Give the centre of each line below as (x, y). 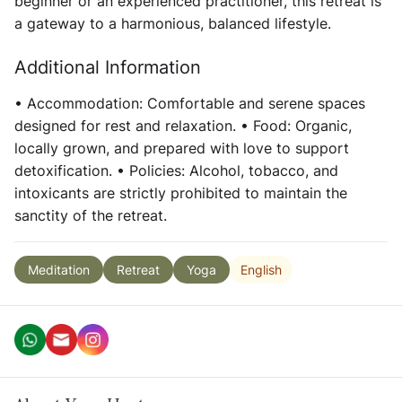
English (261, 269)
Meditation (59, 270)
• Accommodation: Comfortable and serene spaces (190, 103)
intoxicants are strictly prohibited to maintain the (181, 193)
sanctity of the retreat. (91, 215)
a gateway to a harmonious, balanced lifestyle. (173, 23)
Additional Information (108, 67)
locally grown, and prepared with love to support (182, 148)
